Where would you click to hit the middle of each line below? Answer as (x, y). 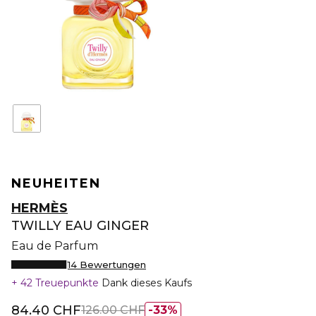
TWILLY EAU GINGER (80, 226)
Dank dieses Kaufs (147, 283)
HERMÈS (39, 208)
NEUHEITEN (56, 183)
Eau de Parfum (55, 246)
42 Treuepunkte (60, 283)
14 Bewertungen (107, 265)
